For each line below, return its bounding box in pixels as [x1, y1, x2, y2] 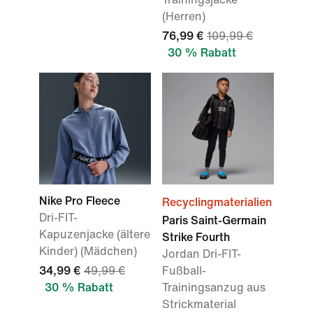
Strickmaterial [162, 298, 236, 310]
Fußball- [162, 265, 206, 277]
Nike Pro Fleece [39, 195, 120, 207]
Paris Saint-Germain [162, 214, 266, 226]
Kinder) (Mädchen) [39, 245, 137, 257]
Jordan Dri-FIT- [162, 248, 241, 260]
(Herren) [162, 10, 205, 22]
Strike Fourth [162, 231, 230, 243]
